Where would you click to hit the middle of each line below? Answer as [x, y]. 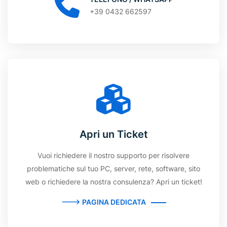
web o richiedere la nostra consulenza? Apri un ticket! [113, 182]
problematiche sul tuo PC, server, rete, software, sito [113, 168]
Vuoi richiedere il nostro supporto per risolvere [113, 155]
